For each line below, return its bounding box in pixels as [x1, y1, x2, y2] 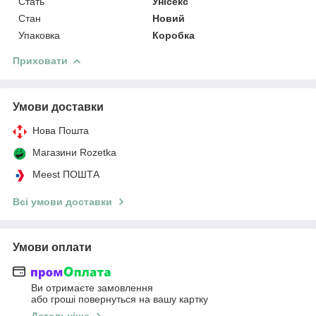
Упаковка [18, 29, 60, 41]
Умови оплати [13, 241, 92, 253]
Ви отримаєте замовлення [31, 282, 153, 294]
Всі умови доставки [13, 195, 112, 207]
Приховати [13, 54, 68, 66]
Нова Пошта [32, 124, 89, 136]
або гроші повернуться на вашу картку [31, 293, 208, 305]
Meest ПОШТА [32, 168, 99, 180]
